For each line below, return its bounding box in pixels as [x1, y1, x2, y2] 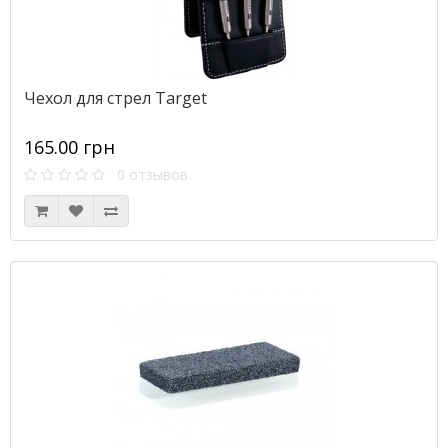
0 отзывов [105, 165, 188, 184]
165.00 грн [24, 135, 115, 159]
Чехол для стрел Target [24, 87, 207, 109]
